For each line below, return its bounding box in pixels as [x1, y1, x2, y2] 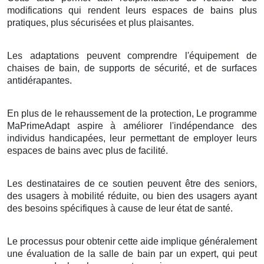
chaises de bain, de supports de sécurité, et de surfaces [7, 62, 257, 73]
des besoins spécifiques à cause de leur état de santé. [7, 203, 233, 213]
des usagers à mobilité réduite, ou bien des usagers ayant [7, 190, 257, 201]
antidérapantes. [7, 75, 72, 85]
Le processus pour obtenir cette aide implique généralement [7, 236, 257, 246]
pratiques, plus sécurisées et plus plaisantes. [7, 17, 194, 28]
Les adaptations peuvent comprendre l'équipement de [7, 50, 257, 61]
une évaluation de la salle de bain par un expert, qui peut [7, 248, 257, 259]
